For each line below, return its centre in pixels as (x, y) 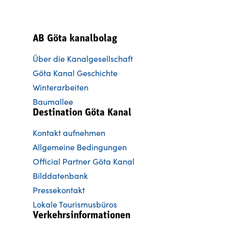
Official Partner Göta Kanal (84, 161)
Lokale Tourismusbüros (75, 204)
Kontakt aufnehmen (69, 132)
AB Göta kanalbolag (75, 39)
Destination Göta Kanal (82, 113)
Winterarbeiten (61, 87)
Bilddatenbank (60, 175)
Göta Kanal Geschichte (75, 73)
